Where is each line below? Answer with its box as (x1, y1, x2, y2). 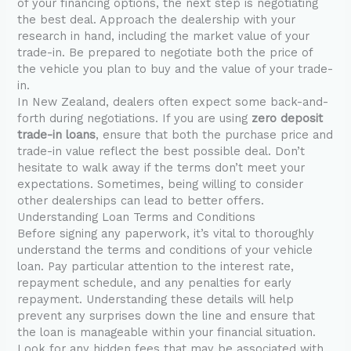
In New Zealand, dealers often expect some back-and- (17, 95, 329, 110)
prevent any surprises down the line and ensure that (17, 309, 316, 324)
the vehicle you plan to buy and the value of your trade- (17, 62, 334, 77)
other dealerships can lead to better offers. (17, 194, 265, 208)
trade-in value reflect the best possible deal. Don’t (17, 144, 306, 159)
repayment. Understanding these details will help (17, 292, 295, 307)
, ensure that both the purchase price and (96, 128, 334, 143)
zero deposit (251, 111, 324, 126)
